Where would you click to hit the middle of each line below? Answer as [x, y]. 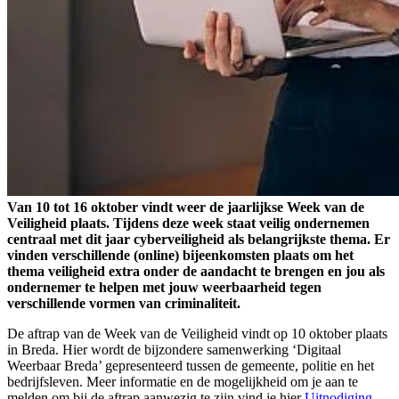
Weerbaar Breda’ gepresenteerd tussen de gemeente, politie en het [191, 366]
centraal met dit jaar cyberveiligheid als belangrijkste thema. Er [199, 240]
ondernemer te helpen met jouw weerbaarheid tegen [164, 288]
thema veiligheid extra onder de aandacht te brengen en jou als [196, 272]
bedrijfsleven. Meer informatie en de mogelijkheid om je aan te [183, 382]
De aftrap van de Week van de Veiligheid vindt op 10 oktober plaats [197, 334]
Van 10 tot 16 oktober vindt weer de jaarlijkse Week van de [186, 208]
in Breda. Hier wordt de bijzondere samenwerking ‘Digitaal [174, 350]
